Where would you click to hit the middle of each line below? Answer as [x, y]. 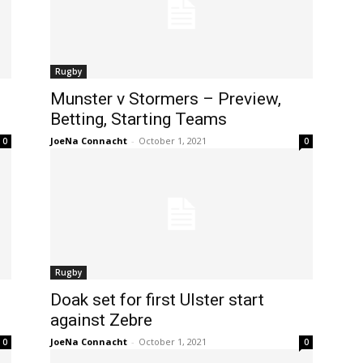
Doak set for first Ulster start [157, 300]
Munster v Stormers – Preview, [166, 99]
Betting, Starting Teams [139, 119]
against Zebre [101, 320]
